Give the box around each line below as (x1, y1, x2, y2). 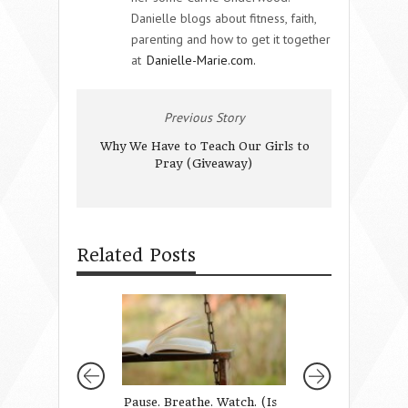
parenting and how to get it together (131, 30, 331, 47)
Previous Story (163, 108, 245, 126)
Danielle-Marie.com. (147, 51, 256, 68)
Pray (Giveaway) (154, 156, 252, 170)
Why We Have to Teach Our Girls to (100, 138, 310, 153)
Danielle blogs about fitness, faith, (131, 9, 316, 26)
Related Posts (76, 244, 196, 266)
